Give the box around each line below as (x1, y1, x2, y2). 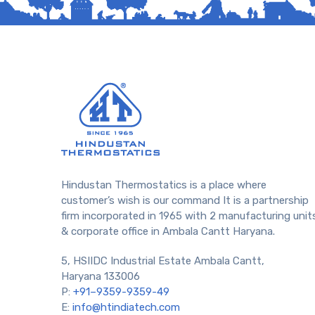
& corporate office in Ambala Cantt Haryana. (61, 224, 275, 238)
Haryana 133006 (61, 269, 140, 283)
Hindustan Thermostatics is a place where (61, 178, 266, 191)
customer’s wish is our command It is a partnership (61, 193, 309, 207)
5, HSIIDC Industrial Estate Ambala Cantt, (61, 254, 264, 267)
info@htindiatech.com (72, 300, 180, 314)
